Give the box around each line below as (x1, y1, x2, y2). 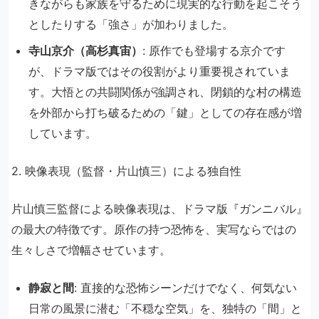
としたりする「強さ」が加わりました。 (28, 17, 234, 32)
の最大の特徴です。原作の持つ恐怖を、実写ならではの (11, 222, 296, 237)
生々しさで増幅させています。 (11, 243, 171, 258)
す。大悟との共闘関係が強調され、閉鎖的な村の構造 (28, 85, 302, 100)
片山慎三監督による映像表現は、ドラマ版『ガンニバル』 (11, 202, 308, 216)
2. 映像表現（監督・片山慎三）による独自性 (11, 164, 241, 179)
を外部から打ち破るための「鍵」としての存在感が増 (28, 105, 302, 120)
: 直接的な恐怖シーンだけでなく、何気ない (74, 281, 297, 296)
